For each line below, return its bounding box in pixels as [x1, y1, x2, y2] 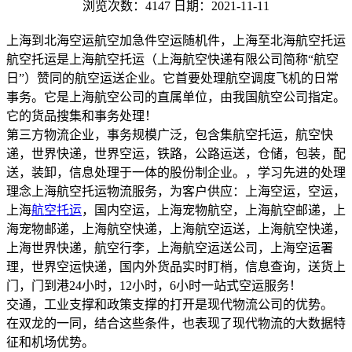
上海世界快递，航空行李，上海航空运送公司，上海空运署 [6, 240, 333, 255]
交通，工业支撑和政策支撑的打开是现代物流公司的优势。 [6, 297, 333, 311]
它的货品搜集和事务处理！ [6, 108, 157, 123]
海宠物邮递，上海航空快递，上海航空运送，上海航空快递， [6, 222, 346, 236]
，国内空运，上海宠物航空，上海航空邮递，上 [82, 203, 346, 217]
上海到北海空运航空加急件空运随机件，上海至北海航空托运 [6, 33, 346, 47]
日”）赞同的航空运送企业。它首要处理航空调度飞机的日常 [6, 71, 339, 85]
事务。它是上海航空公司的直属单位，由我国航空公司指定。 [6, 90, 346, 104]
